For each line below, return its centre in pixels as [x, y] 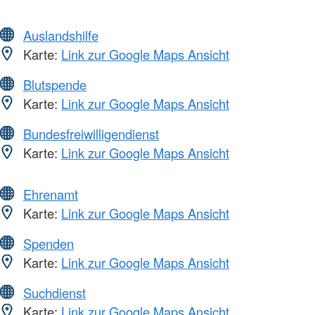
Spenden [49, 243]
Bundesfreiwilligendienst [91, 133]
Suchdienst [54, 292]
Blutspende [55, 84]
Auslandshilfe [61, 35]
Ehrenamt [51, 194]
